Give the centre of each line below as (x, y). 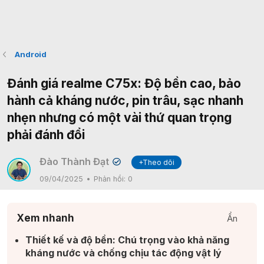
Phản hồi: (111, 179)
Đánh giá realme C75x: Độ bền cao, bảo (124, 83)
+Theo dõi (157, 162)
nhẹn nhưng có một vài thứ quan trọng (119, 118)
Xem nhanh (45, 218)
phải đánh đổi (46, 135)
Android (30, 54)
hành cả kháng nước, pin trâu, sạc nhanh (125, 100)
